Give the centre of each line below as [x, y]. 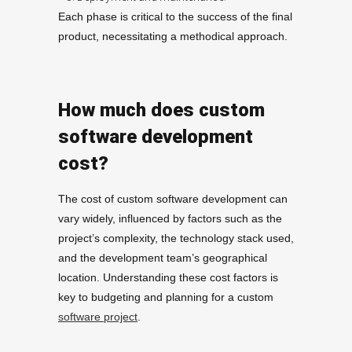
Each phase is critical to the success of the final [175, 17]
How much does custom [161, 110]
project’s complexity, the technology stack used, [176, 238]
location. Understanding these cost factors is [168, 278]
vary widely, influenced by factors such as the [170, 219]
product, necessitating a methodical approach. [173, 37]
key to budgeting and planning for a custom [166, 297]
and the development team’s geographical [163, 258]
